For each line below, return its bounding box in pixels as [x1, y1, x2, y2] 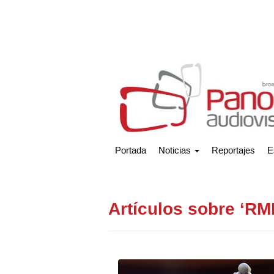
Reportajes [212, 144, 255, 155]
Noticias [158, 144, 193, 155]
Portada [115, 144, 146, 155]
